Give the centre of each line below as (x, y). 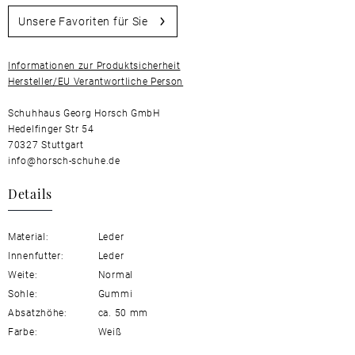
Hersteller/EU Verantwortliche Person (96, 81)
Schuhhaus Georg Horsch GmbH (84, 113)
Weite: (23, 275)
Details (30, 193)
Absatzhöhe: (38, 313)
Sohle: (23, 294)
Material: (29, 237)
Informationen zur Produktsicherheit (94, 65)
